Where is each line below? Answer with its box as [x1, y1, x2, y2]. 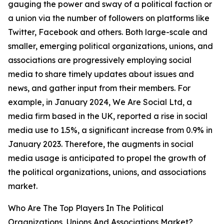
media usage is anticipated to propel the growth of [8, 153, 206, 163]
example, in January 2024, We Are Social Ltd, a [8, 97, 192, 107]
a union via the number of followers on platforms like [8, 13, 209, 23]
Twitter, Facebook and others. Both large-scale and [8, 27, 207, 37]
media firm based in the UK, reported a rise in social [8, 111, 207, 121]
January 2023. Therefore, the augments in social [8, 139, 193, 149]
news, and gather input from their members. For [8, 83, 190, 93]
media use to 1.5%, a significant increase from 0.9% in [8, 125, 212, 135]
